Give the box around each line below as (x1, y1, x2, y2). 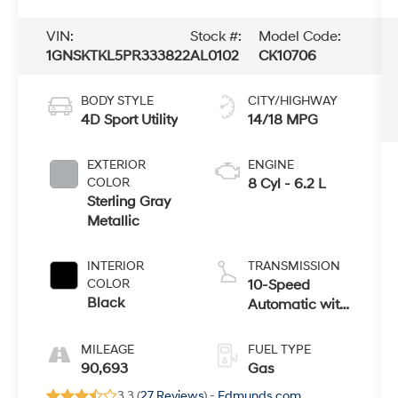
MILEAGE (81, 341, 135, 357)
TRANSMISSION (247, 258, 340, 274)
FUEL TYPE (247, 341, 311, 357)
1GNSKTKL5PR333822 (46, 47, 191, 65)
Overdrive (247, 314, 312, 333)
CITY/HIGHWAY (247, 92, 338, 108)
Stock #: (190, 28, 243, 45)
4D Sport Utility (81, 110, 179, 129)
